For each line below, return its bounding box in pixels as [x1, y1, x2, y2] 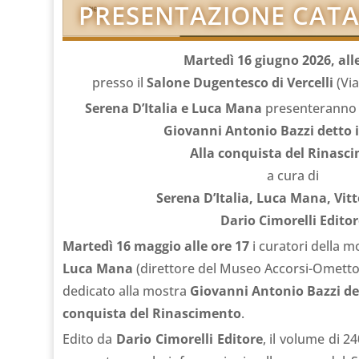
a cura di [267, 166, 320, 184]
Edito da [62, 329, 117, 348]
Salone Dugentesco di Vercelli [146, 73, 333, 91]
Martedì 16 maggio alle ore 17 [62, 236, 249, 255]
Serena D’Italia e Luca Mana [85, 99, 263, 117]
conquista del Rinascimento [62, 304, 241, 322]
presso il [91, 73, 147, 91]
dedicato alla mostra [62, 281, 190, 300]
